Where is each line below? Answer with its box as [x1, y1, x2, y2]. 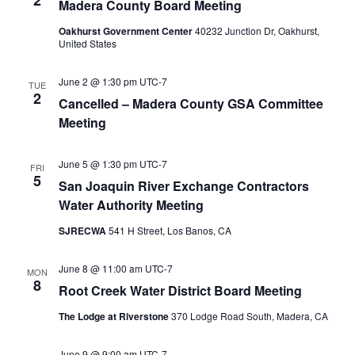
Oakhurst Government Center [58, 24, 195, 38]
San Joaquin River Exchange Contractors [58, 177, 309, 195]
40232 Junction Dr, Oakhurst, [194, 24, 319, 37]
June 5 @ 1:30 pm [58, 157, 137, 170]
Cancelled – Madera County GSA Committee [58, 94, 323, 113]
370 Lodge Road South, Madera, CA [170, 309, 328, 323]
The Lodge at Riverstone [58, 309, 171, 323]
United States [58, 36, 116, 50]
